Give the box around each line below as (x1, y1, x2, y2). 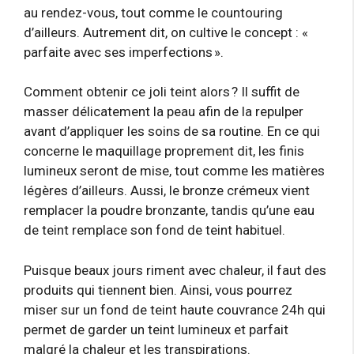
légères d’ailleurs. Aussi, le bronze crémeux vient (24, 183, 310, 198)
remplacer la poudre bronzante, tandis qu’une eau (24, 202, 314, 218)
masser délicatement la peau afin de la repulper (24, 104, 303, 119)
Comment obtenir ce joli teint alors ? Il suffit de (24, 84, 299, 100)
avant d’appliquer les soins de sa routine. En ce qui (24, 123, 320, 139)
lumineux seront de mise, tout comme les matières (24, 163, 325, 179)
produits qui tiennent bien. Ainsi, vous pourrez (24, 281, 292, 298)
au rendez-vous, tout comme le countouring (24, 4, 283, 21)
